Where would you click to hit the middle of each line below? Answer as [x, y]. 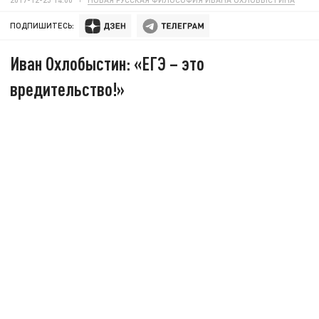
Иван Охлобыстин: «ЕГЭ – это [108, 63]
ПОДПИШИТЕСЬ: [42, 26]
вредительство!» [68, 89]
